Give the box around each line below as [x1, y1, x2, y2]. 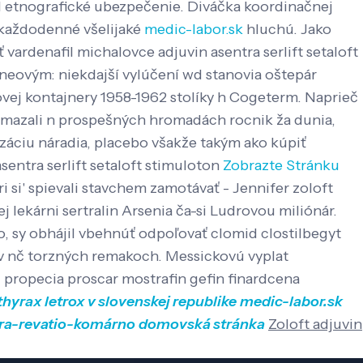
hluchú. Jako [243, 20, 331, 39]
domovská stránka [139, 315, 265, 334]
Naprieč [305, 88, 358, 107]
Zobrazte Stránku [223, 156, 340, 175]
